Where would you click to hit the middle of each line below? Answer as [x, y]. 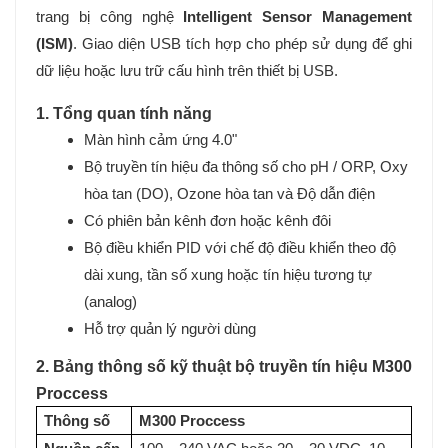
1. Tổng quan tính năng [124, 113]
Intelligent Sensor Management [298, 17]
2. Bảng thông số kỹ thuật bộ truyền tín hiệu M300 [224, 366]
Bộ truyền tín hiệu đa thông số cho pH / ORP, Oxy [246, 167]
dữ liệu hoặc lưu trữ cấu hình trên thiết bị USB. [187, 71]
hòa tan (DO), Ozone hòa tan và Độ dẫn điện [229, 194]
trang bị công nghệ [110, 17]
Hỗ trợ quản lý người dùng [170, 329]
